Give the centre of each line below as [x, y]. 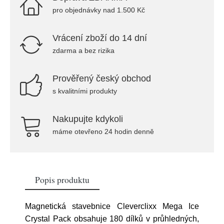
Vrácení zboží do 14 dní [100, 38]
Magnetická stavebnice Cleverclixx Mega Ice [112, 206]
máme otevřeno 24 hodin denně [103, 131]
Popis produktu [62, 179]
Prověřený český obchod [102, 78]
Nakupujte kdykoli [88, 119]
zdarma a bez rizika [83, 50]
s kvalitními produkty [85, 91]
